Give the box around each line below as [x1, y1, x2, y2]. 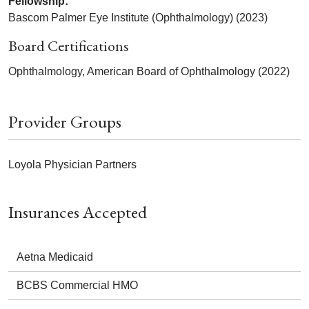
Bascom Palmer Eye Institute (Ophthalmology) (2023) [8, 12, 268, 24]
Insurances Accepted [8, 201, 147, 223]
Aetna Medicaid [17, 251, 93, 263]
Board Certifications [8, 36, 129, 57]
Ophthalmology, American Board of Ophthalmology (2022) [8, 66, 290, 78]
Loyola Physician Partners [8, 159, 137, 171]
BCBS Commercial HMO [17, 279, 138, 292]
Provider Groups [8, 110, 121, 133]
